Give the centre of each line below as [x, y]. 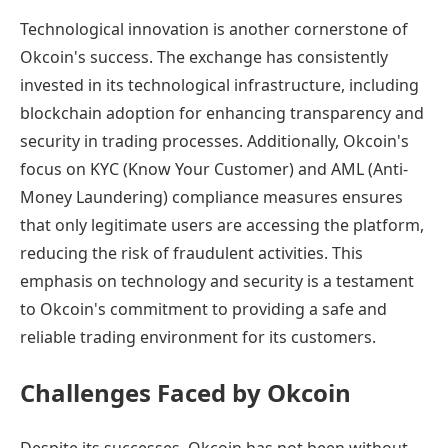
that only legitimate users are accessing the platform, [222, 225]
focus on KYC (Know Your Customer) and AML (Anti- [214, 169]
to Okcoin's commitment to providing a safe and [203, 309]
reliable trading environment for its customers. [198, 337]
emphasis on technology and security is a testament [217, 281]
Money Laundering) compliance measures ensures [211, 197]
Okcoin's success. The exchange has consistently [204, 57]
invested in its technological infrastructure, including [219, 85]
